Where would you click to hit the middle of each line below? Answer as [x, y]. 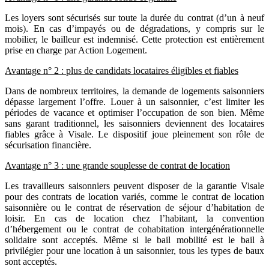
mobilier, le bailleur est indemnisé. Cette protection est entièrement [134, 39]
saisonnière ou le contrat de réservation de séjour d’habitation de [134, 207]
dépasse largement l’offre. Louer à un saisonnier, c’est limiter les [134, 101]
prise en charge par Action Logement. [76, 50]
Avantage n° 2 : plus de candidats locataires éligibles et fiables [122, 70]
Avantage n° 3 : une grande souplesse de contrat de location [117, 165]
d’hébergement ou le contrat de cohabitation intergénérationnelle [134, 229]
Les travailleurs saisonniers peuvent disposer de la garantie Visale [134, 186]
